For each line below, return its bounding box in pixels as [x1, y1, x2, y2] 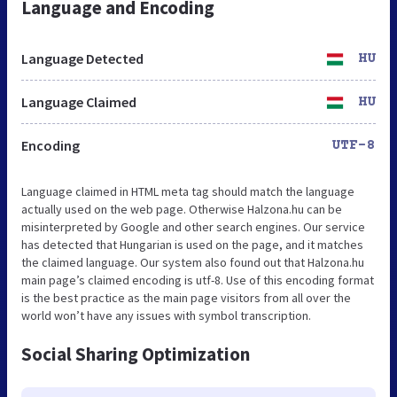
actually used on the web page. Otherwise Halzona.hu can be [21, 200, 342, 217]
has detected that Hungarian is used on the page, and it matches [21, 236, 363, 253]
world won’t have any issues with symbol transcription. [21, 307, 311, 323]
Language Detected [21, 49, 144, 67]
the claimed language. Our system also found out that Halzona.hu [21, 253, 364, 270]
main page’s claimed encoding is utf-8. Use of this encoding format [21, 271, 374, 288]
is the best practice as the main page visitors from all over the [21, 289, 351, 306]
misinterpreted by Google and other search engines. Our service [21, 218, 365, 235]
